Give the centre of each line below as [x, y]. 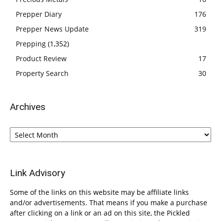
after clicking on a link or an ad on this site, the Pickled [100, 213]
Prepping [31, 44]
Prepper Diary [39, 14]
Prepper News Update [52, 29]
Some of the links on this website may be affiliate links [99, 192]
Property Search [42, 73]
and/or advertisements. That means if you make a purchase [109, 203]
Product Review [41, 58]
